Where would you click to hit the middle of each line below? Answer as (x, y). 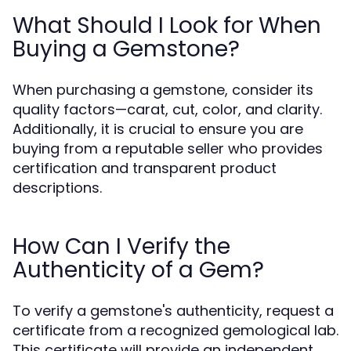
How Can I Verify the (121, 246)
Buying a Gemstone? (126, 49)
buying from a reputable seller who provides (168, 148)
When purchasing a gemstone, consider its (163, 90)
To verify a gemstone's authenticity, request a (173, 311)
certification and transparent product (145, 168)
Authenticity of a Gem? (138, 270)
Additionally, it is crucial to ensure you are (158, 129)
